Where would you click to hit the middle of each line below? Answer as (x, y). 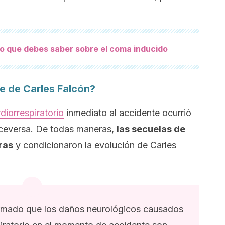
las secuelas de (151, 129)
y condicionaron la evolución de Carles (95, 145)
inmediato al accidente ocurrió (128, 113)
